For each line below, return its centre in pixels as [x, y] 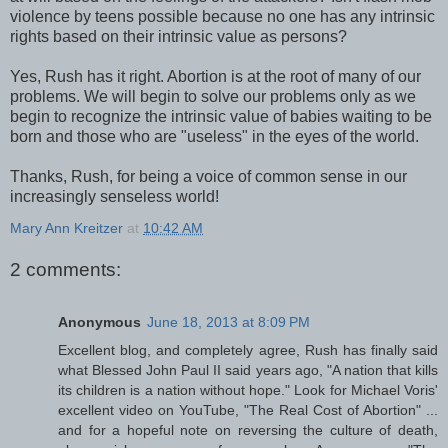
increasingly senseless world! [114, 197]
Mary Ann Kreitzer [66, 228]
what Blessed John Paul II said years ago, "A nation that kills [248, 369]
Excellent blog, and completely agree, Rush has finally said [248, 349]
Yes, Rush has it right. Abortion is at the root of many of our [215, 77]
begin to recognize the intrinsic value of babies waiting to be [221, 117]
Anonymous [99, 321]
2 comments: [65, 270]
